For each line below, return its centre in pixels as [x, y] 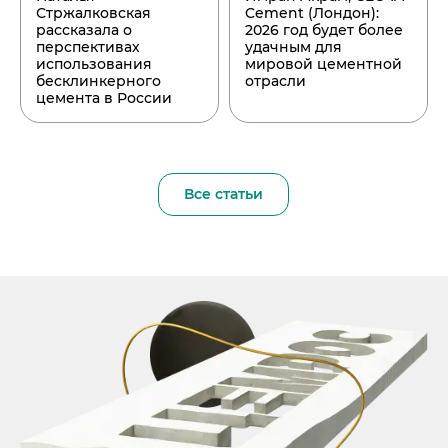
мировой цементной [323, 63]
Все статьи [224, 193]
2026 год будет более [323, 29]
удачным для [293, 46]
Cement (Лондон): [311, 12]
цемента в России [104, 97]
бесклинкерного [98, 80]
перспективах [88, 46]
